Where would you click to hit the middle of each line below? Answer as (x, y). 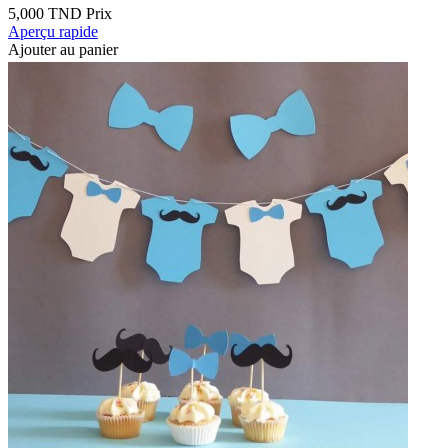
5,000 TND (45, 14)
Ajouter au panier (63, 50)
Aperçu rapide (53, 32)
